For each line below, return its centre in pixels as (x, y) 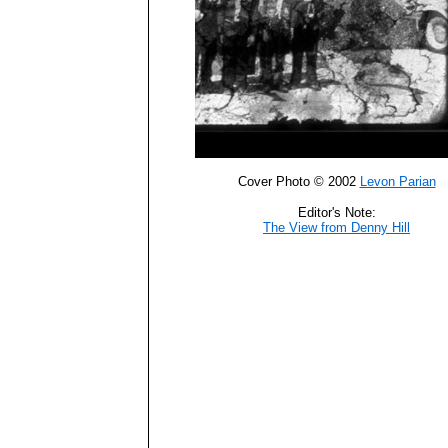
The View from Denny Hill (336, 227)
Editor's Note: (336, 212)
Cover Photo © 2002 (298, 181)
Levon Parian (397, 181)
